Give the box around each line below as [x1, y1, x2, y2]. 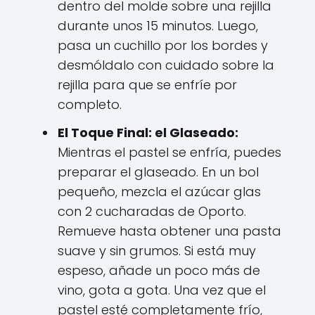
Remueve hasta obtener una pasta [58, 221, 281, 240]
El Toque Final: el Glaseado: [58, 123, 238, 141]
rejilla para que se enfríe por [58, 75, 237, 94]
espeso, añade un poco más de [58, 261, 260, 279]
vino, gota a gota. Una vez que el [58, 281, 266, 299]
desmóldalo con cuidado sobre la [58, 56, 274, 74]
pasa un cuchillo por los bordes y [58, 36, 268, 54]
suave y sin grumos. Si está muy [58, 241, 256, 259]
